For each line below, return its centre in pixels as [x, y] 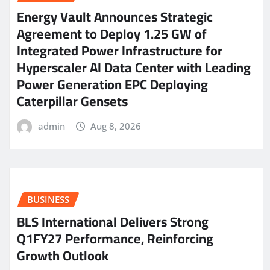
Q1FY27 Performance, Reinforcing [115, 238]
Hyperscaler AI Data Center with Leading [134, 67]
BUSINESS [48, 200]
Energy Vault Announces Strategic [115, 17]
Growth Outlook [63, 255]
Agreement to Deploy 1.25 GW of [112, 33]
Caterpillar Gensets [72, 101]
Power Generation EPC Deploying [112, 84]
